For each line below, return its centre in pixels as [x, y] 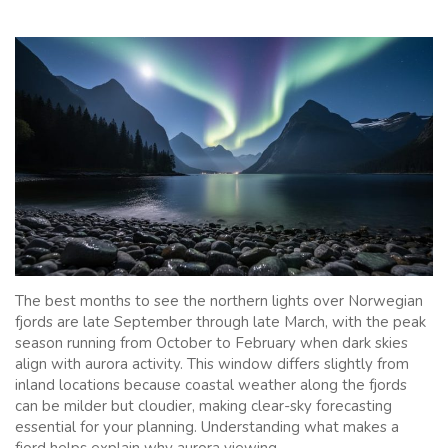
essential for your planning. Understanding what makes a [207, 426]
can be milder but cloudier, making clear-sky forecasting [203, 405]
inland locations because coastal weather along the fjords [211, 384]
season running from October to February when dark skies [211, 342]
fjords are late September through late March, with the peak [220, 321]
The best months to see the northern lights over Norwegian [219, 300]
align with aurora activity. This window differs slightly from [212, 363]
